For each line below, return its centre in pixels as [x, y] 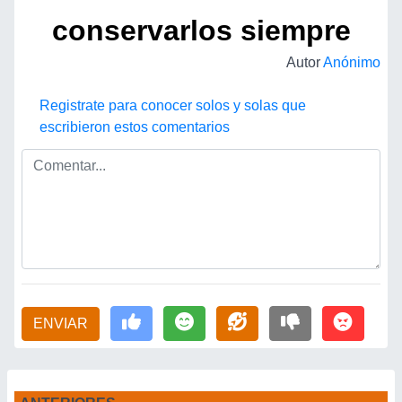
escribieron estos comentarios [135, 127]
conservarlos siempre [201, 31]
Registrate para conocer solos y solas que [173, 105]
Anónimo [352, 62]
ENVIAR [61, 323]
